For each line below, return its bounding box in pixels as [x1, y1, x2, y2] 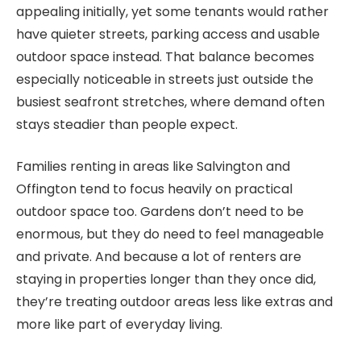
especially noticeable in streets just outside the [16, 69, 313, 89]
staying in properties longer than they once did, [16, 270, 316, 289]
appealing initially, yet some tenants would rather [16, 2, 329, 21]
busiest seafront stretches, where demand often [16, 92, 325, 111]
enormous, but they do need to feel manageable [16, 225, 324, 244]
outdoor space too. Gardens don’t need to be [16, 202, 304, 222]
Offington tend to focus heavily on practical [16, 180, 293, 199]
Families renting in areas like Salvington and [16, 157, 290, 176]
